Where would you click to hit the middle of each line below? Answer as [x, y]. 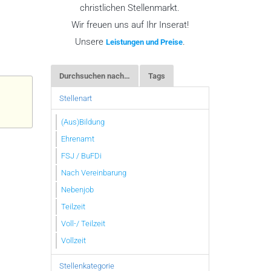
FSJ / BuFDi [81, 155]
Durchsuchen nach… [94, 76]
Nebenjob [77, 189]
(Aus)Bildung [83, 122]
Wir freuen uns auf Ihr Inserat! [130, 25]
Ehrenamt [78, 139]
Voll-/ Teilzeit [83, 223]
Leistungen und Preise [144, 42]
